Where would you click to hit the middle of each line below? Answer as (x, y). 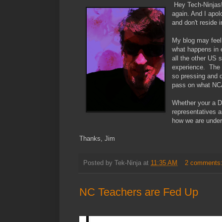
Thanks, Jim (97, 139)
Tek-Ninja (128, 163)
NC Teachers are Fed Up (139, 192)
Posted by (99, 163)
